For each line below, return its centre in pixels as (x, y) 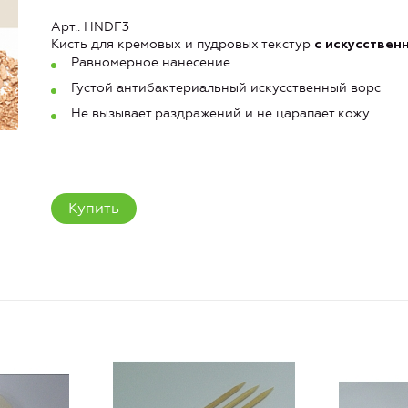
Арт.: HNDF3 (90, 26)
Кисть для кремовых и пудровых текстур (183, 44)
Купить (94, 209)
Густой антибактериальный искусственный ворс (226, 88)
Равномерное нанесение (151, 62)
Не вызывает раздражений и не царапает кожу (220, 114)
